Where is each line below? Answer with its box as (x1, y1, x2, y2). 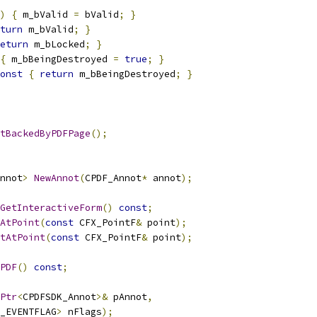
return (40, 68, 74, 80)
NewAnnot (34, 172, 79, 184)
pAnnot (108, 291, 147, 303)
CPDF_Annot (85, 172, 142, 184)
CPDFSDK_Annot (23, 291, 96, 303)
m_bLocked (28, 38, 85, 50)
